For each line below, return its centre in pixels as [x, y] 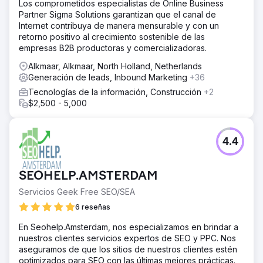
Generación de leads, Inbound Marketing [109, 77]
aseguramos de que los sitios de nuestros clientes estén [128, 249]
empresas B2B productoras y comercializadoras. [113, 48]
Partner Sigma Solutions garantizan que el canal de [117, 14]
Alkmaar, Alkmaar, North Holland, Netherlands [115, 66]
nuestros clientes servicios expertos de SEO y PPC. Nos [127, 238]
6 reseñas [93, 207]
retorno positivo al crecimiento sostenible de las [112, 36]
